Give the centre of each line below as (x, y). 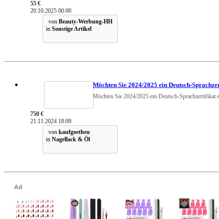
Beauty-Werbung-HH (86, 22)
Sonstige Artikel (72, 29)
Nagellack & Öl (71, 140)
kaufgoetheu (74, 132)
